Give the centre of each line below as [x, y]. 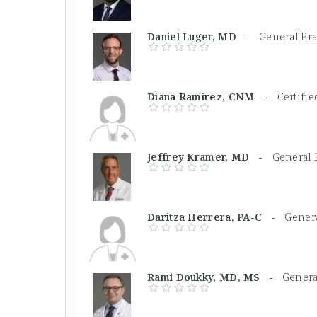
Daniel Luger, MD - [203, 36]
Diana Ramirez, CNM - [212, 97]
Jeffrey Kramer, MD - [210, 157]
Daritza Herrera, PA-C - [216, 217]
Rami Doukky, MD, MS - [215, 277]
